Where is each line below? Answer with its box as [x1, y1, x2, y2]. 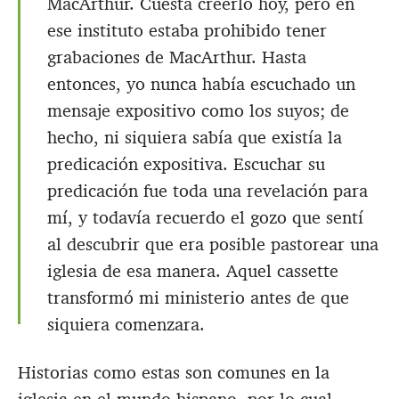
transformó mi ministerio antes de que [47, 286, 349, 310]
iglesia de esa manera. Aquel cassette [47, 259, 338, 283]
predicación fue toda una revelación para [47, 179, 368, 203]
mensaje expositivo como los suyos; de [47, 99, 349, 123]
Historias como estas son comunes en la [18, 361, 330, 385]
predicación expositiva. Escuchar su [47, 152, 325, 176]
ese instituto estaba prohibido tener [47, 19, 327, 43]
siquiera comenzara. [47, 313, 205, 337]
